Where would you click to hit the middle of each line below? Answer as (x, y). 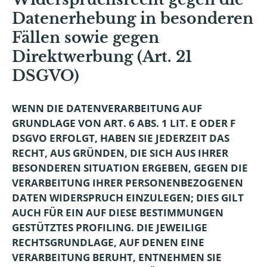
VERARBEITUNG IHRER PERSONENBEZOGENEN (128, 183)
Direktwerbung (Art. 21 (102, 57)
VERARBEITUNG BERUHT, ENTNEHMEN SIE (117, 257)
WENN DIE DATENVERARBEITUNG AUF (107, 108)
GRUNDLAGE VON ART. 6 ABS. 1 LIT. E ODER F (124, 123)
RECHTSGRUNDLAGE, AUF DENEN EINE (108, 242)
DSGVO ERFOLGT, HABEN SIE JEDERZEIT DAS (121, 138)
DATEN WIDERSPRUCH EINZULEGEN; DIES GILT (128, 198)
